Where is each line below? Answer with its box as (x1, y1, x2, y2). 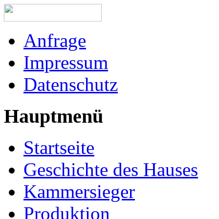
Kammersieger (23, 181, 135, 202)
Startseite (23, 137, 94, 158)
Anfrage (23, 30, 86, 51)
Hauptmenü (4, 105, 103, 127)
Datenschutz (23, 74, 118, 95)
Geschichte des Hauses (23, 159, 198, 180)
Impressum (23, 52, 108, 73)
